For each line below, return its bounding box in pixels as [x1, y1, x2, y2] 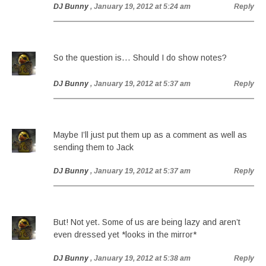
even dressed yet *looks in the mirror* [53, 230, 197, 239]
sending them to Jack [53, 142, 134, 152]
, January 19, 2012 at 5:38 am [90, 254, 191, 262]
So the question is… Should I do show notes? [53, 53, 227, 62]
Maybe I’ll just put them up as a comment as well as [53, 130, 247, 140]
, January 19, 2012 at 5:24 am [90, 2, 191, 11]
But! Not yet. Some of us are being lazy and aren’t [53, 217, 240, 227]
